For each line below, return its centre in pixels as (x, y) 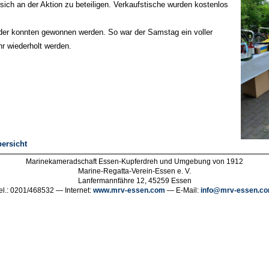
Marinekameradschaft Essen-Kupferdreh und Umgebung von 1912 (134, 162)
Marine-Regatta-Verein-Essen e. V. (134, 171)
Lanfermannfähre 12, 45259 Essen (134, 181)
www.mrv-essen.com (129, 191)
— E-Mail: (183, 191)
